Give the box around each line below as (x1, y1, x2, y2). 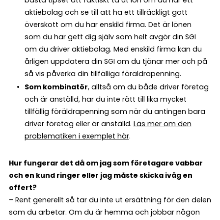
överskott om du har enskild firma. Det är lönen (24, 19, 192, 29)
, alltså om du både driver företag (87, 82, 209, 92)
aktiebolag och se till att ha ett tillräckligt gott (24, 7, 188, 17)
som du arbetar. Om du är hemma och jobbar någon (9, 207, 200, 217)
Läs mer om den (133, 118, 192, 129)
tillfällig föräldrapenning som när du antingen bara (24, 106, 205, 116)
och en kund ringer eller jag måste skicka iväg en (9, 170, 192, 180)
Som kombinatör (24, 82, 88, 92)
